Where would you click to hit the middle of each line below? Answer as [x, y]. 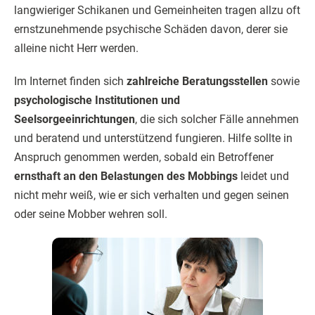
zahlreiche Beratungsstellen [197, 81]
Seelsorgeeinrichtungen [75, 119]
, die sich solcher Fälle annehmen [217, 119]
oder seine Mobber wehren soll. [91, 214]
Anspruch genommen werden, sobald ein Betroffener [144, 157]
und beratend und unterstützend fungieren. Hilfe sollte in [153, 138]
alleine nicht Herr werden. [76, 48]
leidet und [263, 176]
